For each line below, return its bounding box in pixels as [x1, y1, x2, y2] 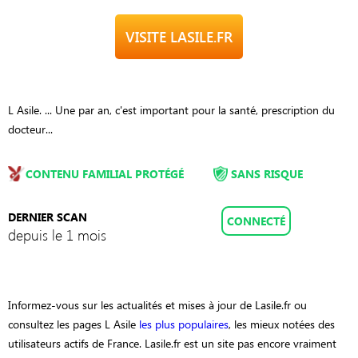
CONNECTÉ [226, 213, 285, 229]
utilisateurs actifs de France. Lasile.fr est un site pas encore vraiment [8, 335, 336, 351]
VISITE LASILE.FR [125, 26, 233, 46]
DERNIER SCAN [8, 209, 87, 225]
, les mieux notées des [229, 316, 335, 332]
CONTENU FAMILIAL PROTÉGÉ [26, 165, 184, 181]
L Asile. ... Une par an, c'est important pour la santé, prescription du [8, 101, 335, 117]
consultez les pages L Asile [8, 316, 139, 332]
